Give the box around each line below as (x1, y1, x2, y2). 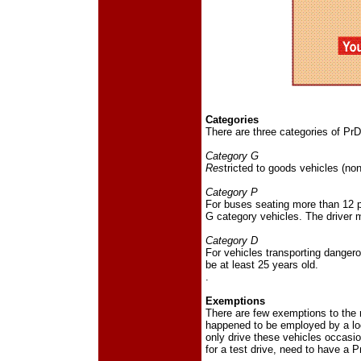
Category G (205, 149, 259, 162)
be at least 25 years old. (205, 258, 318, 271)
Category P (205, 185, 258, 198)
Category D (205, 234, 258, 247)
